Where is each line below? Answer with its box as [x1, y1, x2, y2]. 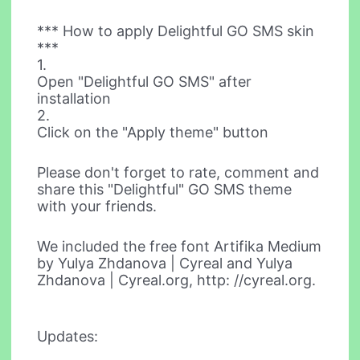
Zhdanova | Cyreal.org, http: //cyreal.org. [37, 271, 317, 288]
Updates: [37, 328, 99, 346]
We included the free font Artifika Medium [37, 237, 322, 255]
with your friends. [37, 197, 157, 215]
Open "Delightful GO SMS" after [37, 73, 252, 90]
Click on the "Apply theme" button [37, 124, 269, 141]
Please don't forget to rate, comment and [37, 163, 320, 181]
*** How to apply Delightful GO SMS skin [37, 22, 315, 39]
